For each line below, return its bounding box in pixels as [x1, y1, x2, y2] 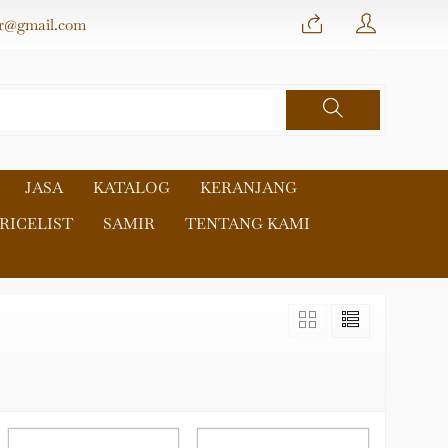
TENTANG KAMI [185, 214, 310, 234]
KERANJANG [200, 178, 297, 198]
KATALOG [93, 178, 170, 198]
